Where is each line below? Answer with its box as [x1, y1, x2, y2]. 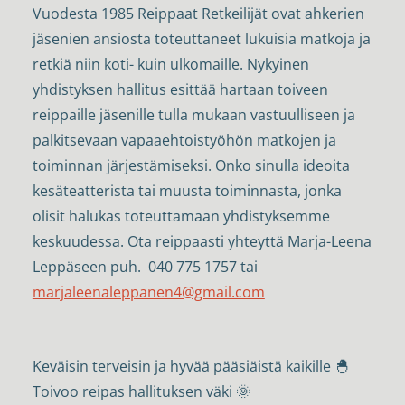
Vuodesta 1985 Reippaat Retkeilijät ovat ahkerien [32, 4, 364, 24]
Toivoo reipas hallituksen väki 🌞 [32, 381, 250, 402]
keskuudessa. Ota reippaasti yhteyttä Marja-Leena [32, 231, 372, 252]
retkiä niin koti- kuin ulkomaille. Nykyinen [32, 54, 309, 75]
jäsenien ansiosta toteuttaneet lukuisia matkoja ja [32, 29, 371, 50]
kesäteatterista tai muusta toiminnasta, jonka [32, 181, 342, 202]
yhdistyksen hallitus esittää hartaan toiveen [32, 80, 328, 100]
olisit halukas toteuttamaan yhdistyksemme [32, 206, 330, 227]
